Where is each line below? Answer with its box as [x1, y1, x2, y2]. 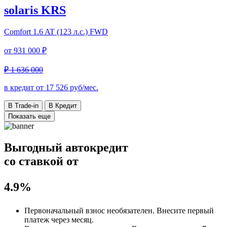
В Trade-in [8, 101, 39, 109]
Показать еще [8, 112, 51, 120]
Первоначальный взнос [24, 206, 107, 215]
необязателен [107, 206, 153, 215]
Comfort [4, 27, 31, 36]
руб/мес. [68, 83, 98, 92]
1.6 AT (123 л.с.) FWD [33, 27, 108, 36]
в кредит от [4, 83, 46, 92]
